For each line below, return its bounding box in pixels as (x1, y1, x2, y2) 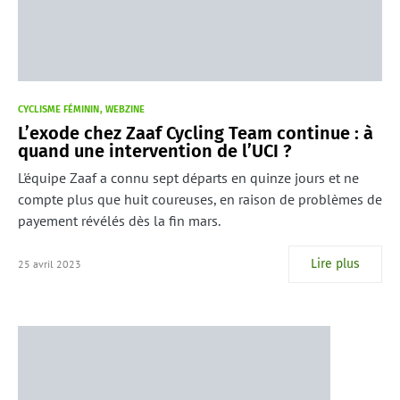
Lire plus (311, 256, 360, 272)
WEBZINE (105, 104, 145, 116)
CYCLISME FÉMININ (18, 104, 99, 116)
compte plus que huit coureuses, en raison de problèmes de (18, 190, 382, 209)
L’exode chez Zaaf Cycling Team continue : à (18, 122, 373, 145)
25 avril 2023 (18, 257, 81, 271)
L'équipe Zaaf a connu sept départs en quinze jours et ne (18, 169, 359, 187)
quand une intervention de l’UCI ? (18, 140, 292, 162)
